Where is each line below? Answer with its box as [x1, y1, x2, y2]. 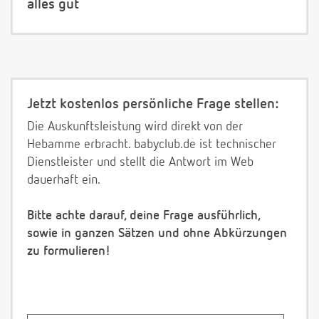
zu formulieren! [27, 245, 110, 258]
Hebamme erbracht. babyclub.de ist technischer [27, 138, 276, 152]
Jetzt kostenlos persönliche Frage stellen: [27, 97, 278, 112]
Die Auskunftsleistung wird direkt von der [27, 120, 243, 134]
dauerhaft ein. [27, 174, 100, 187]
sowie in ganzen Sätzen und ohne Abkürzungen [27, 227, 287, 241]
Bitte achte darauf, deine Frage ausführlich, [27, 209, 260, 223]
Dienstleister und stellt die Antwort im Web [27, 156, 253, 169]
